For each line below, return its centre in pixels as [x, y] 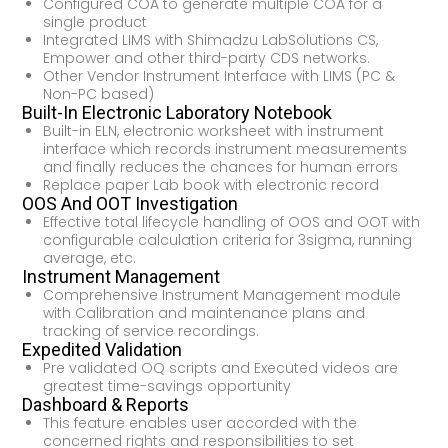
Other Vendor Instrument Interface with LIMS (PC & [218, 76]
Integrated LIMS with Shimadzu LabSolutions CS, [210, 40]
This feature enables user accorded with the [199, 423]
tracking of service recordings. [150, 331]
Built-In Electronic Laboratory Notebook [177, 113]
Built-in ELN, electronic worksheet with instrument [213, 131]
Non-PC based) [98, 94]
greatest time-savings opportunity [166, 386]
